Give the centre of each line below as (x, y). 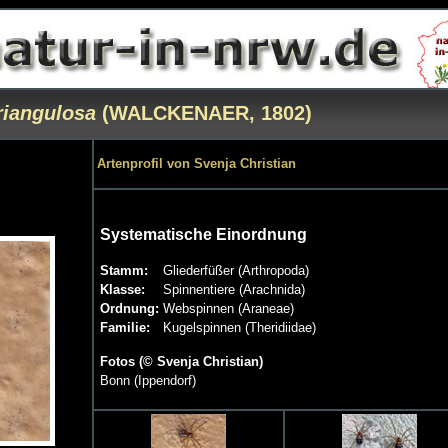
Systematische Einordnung (203, 234)
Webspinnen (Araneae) (228, 308)
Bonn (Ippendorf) (148, 380)
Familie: (125, 327)
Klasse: (122, 289)
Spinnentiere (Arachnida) (234, 289)
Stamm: (124, 270)
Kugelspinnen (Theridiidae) (239, 327)
